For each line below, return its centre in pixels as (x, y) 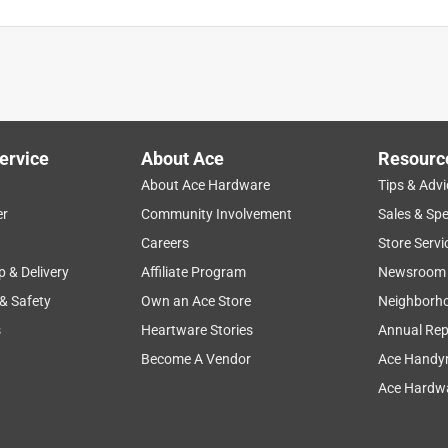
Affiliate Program (194, 271)
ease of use (77, 227)
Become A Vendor (196, 358)
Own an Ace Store (196, 300)
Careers (165, 242)
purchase (297, 227)
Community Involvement (217, 213)
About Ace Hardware (206, 184)
